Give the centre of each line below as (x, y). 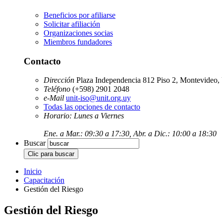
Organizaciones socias (78, 33)
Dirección (59, 80)
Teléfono (57, 89)
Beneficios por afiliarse (80, 15)
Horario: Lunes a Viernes (84, 116)
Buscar (35, 143)
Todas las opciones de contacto (92, 107)
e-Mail (54, 98)
